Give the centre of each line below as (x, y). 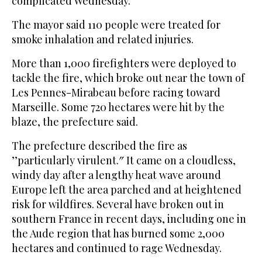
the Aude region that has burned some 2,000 (118, 234)
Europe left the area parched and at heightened (127, 190)
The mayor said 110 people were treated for (116, 25)
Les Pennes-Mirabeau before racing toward (116, 93)
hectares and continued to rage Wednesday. (117, 248)
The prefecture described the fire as (99, 146)
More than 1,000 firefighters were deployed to (124, 63)
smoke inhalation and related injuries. (103, 39)
